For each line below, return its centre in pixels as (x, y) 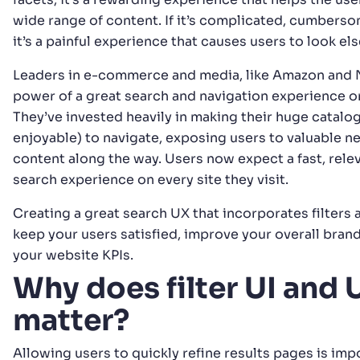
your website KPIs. (75, 256)
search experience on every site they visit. (152, 180)
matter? (71, 321)
